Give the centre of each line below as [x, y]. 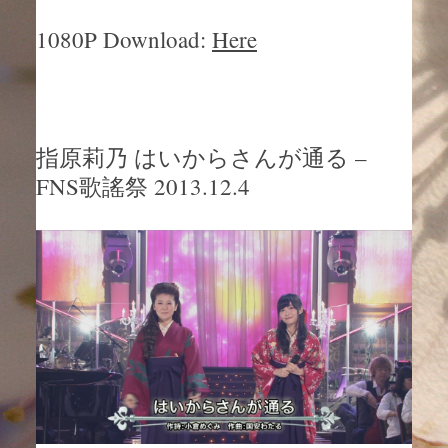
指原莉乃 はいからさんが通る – [201, 156]
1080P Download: [124, 39]
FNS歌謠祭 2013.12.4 [143, 185]
